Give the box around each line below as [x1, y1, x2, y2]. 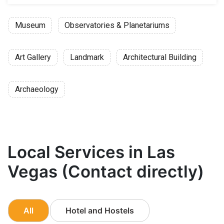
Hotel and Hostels [65, 205, 134, 215]
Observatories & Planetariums [64, 20, 169, 30]
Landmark [70, 52, 104, 62]
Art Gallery [15, 52, 51, 62]
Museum [15, 20, 45, 30]
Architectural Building [123, 52, 196, 62]
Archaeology [15, 84, 58, 94]
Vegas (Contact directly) [7, 161, 204, 181]
